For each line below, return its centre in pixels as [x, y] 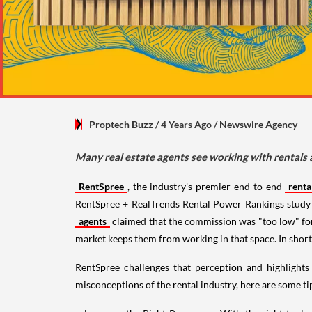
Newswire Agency [258, 124]
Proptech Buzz [121, 124]
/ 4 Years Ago [184, 124]
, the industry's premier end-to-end [206, 186]
